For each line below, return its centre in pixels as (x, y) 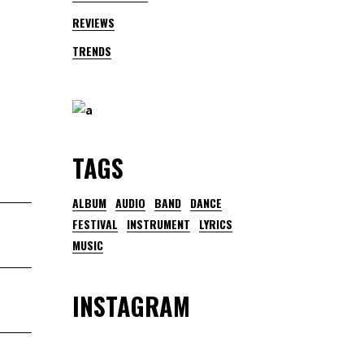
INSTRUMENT (158, 224)
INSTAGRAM (131, 306)
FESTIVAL (95, 224)
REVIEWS (93, 22)
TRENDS (91, 51)
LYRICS (215, 224)
